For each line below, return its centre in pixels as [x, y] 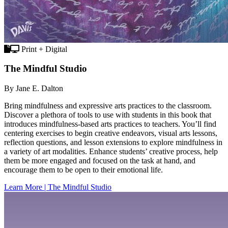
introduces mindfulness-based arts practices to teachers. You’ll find [110, 124]
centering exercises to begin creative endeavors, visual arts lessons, [111, 133]
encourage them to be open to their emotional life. [83, 170]
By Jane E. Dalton [34, 89]
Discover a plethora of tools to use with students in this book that [108, 115]
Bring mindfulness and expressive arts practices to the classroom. [108, 106]
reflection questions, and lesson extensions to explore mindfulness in [113, 142]
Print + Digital [43, 49]
